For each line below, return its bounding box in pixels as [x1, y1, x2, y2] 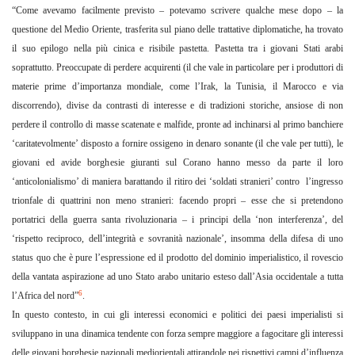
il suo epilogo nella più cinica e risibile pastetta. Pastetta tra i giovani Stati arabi [12, 43, 343, 55]
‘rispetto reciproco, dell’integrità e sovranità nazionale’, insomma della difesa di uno [12, 233, 343, 245]
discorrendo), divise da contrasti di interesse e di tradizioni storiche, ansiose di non [12, 100, 343, 112]
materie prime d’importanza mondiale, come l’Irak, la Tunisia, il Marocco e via [12, 81, 343, 93]
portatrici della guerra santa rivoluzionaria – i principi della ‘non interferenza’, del [12, 214, 343, 226]
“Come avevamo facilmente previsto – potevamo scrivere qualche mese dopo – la [12, 5, 343, 17]
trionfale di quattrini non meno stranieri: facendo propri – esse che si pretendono [12, 195, 343, 207]
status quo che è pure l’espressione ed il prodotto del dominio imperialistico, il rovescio [12, 252, 343, 264]
